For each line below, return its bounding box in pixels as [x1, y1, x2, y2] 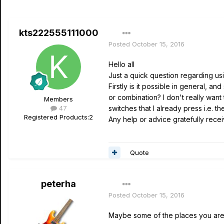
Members [44, 95, 73, 103]
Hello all [108, 60, 134, 68]
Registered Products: [24, 113, 89, 121]
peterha [41, 178, 76, 189]
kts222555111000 [18, 27, 98, 38]
